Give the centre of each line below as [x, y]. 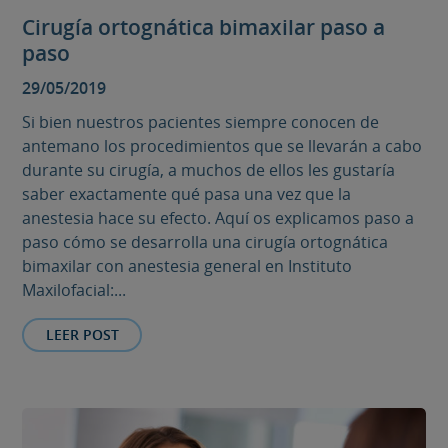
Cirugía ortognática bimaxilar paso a [204, 27]
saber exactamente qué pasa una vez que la [187, 193]
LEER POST [82, 334]
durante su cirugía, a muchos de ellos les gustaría [209, 169]
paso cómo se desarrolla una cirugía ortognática [205, 241]
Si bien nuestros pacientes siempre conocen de [201, 121]
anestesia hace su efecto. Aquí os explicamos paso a [218, 217]
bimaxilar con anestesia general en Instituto [187, 265]
